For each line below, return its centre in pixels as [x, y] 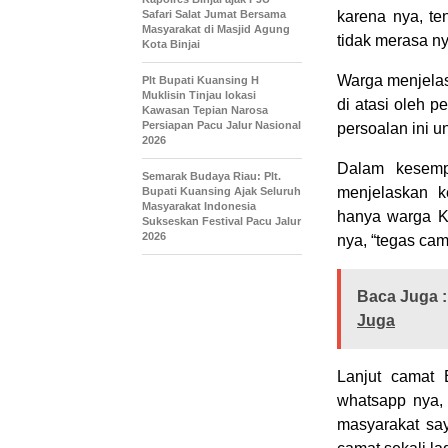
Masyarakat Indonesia [199, 206]
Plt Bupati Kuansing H [200, 80]
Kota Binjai [171, 44]
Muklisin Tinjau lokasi [199, 95]
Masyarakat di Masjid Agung [216, 29]
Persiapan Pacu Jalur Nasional [221, 125]
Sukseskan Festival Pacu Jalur [221, 221]
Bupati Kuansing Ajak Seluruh [221, 191]
